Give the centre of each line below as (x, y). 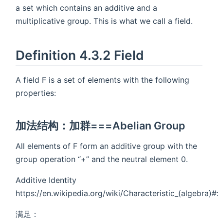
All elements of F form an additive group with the (106, 146)
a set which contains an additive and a (86, 8)
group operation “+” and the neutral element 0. (102, 159)
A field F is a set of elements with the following (102, 80)
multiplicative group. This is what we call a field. (104, 21)
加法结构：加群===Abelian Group (100, 126)
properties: (36, 93)
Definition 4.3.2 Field (80, 55)
